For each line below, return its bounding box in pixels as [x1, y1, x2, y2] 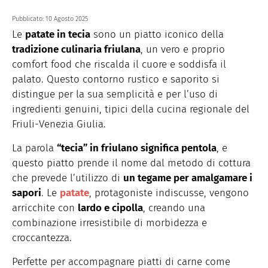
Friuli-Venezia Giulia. [12, 118, 106, 131]
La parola [12, 142, 57, 155]
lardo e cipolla [78, 202, 143, 215]
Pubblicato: [12, 15, 45, 23]
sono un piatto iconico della [90, 28, 224, 41]
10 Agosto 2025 [45, 15, 88, 23]
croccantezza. [12, 232, 72, 245]
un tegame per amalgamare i [123, 172, 252, 185]
